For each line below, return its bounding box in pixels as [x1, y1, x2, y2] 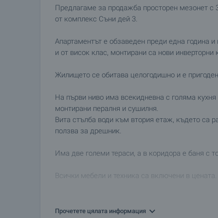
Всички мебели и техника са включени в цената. [55, 171, 217, 180]
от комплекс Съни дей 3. [55, 15, 138, 23]
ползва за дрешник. [55, 127, 122, 135]
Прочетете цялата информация [55, 207, 146, 215]
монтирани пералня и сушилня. [55, 104, 159, 113]
